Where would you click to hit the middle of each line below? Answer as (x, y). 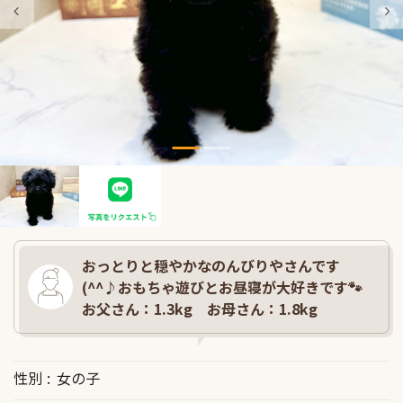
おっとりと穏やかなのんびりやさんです (211, 265)
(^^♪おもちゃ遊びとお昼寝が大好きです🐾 (222, 287)
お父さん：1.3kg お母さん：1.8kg (200, 308)
